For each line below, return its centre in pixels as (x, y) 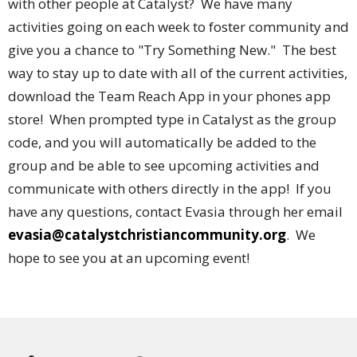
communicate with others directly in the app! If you (170, 188)
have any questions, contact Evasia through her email (175, 211)
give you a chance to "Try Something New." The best (172, 49)
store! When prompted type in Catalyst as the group (172, 119)
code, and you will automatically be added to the (162, 142)
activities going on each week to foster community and (178, 26)
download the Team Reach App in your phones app (169, 96)
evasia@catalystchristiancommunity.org (147, 234)
